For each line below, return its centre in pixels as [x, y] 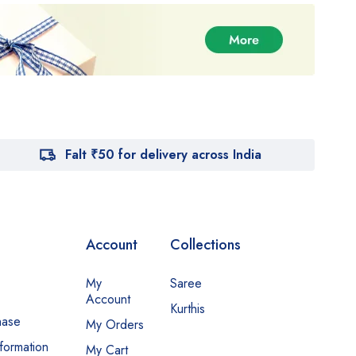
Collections [206, 245]
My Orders [115, 325]
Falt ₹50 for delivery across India [163, 155]
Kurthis [188, 309]
